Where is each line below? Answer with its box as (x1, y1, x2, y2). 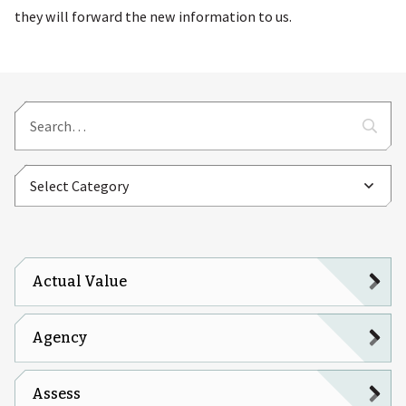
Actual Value (31, 272, 127, 290)
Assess (31, 384, 81, 402)
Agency (31, 328, 87, 346)
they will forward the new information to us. (14, 6, 292, 25)
